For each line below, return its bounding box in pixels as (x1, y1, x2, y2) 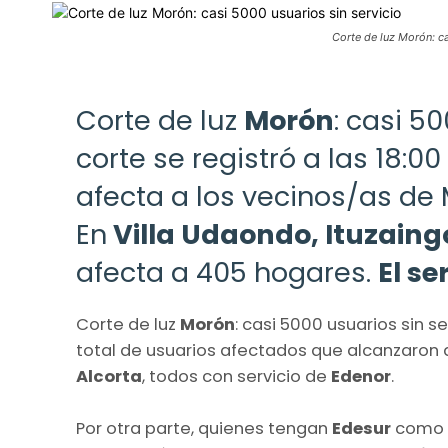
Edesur (332, 417, 395, 441)
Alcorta (76, 365, 142, 389)
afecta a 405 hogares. (76, 254, 378, 292)
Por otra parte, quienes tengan (76, 417, 332, 441)
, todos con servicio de (142, 365, 331, 389)
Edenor (331, 365, 391, 389)
